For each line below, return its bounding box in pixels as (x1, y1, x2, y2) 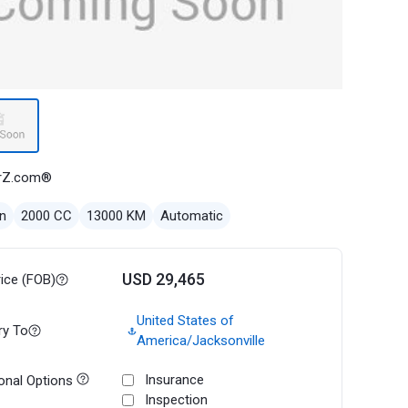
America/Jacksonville (136, 332, 265, 349)
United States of (136, 312, 234, 329)
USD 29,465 (122, 270, 206, 289)
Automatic (160, 208, 223, 224)
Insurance (145, 372, 205, 388)
